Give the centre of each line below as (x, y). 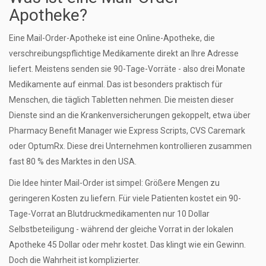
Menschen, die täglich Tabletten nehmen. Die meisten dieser (121, 100)
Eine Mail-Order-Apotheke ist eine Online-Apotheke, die (112, 38)
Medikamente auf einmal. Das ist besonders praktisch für (116, 85)
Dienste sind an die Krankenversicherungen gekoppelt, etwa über (130, 115)
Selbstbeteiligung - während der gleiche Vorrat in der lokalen (121, 229)
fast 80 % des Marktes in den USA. (73, 162)
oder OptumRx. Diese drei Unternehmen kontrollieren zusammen (130, 146)
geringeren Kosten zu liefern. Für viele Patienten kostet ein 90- (125, 199)
